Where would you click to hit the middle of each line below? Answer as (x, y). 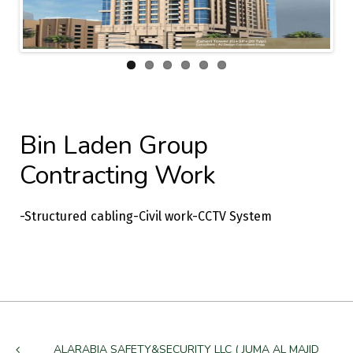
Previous (56, 11)
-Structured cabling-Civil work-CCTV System (146, 216)
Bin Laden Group (114, 145)
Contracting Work (117, 175)
